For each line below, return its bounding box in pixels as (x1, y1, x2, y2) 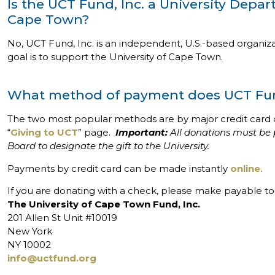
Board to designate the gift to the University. (7, 140, 209, 152)
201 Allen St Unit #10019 (7, 211, 117, 223)
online (230, 162, 260, 174)
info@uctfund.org (7, 252, 96, 264)
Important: (115, 126, 168, 139)
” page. (78, 126, 115, 139)
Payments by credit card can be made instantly (7, 162, 230, 174)
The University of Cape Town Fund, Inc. (7, 198, 200, 210)
